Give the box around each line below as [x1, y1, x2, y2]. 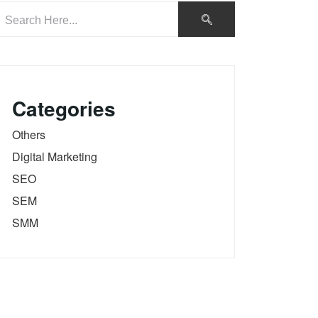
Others [12, 126, 45, 143]
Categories [12, 94, 116, 123]
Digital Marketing [12, 148, 97, 165]
